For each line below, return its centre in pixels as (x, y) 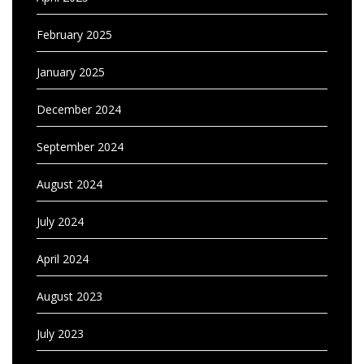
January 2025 (71, 72)
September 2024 (80, 147)
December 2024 (79, 109)
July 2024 (60, 221)
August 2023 (69, 296)
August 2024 (69, 184)
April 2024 (63, 259)
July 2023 (60, 334)
